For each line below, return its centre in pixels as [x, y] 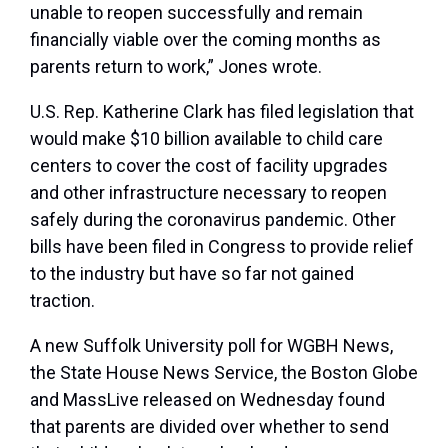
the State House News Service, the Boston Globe [224, 373]
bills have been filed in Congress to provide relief [222, 247]
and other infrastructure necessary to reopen [208, 193]
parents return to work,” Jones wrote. [176, 67]
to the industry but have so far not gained [192, 274]
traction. [62, 301]
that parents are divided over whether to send [209, 427]
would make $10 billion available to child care [206, 139]
